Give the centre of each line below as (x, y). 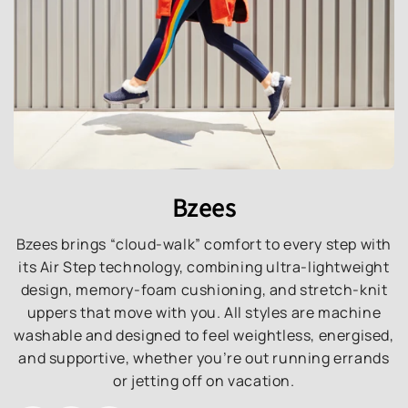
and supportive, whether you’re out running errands (204, 357)
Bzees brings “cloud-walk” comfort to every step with (204, 244)
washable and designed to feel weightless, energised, (204, 335)
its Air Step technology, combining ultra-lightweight (204, 266)
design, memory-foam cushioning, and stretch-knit (204, 289)
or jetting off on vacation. (204, 380)
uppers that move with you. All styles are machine (204, 312)
